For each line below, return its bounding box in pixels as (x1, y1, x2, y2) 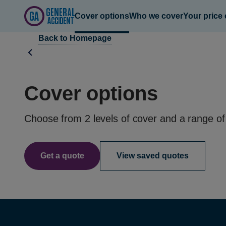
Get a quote (40, 151, 84, 160)
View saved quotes (117, 151, 189, 160)
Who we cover (129, 12, 183, 20)
